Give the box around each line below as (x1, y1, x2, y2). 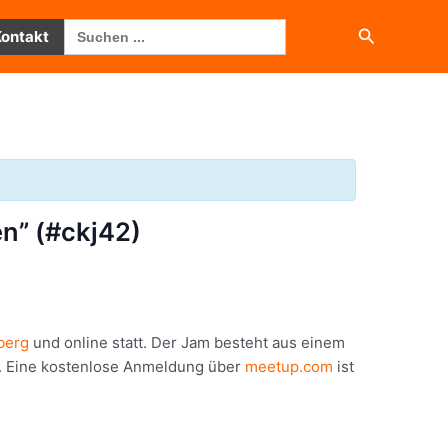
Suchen (356, 23, 420, 44)
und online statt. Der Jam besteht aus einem (29, 333, 345, 352)
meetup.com (245, 357, 333, 376)
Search (63, 15, 115, 35)
